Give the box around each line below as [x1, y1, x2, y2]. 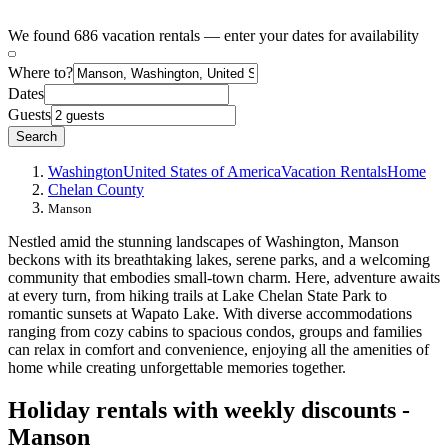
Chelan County [48, 180, 144, 198]
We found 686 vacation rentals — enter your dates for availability [8, 26, 419, 44]
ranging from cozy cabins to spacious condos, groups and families [8, 322, 422, 340]
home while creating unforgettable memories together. [8, 358, 346, 376]
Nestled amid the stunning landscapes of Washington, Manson [8, 232, 399, 250]
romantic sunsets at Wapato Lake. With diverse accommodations [8, 304, 412, 322]
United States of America [123, 162, 281, 180]
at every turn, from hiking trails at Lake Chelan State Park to [8, 286, 387, 304]
